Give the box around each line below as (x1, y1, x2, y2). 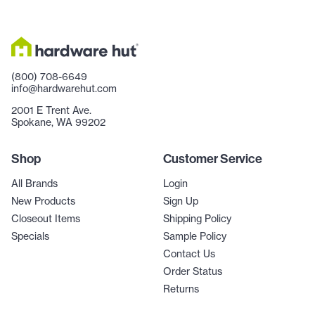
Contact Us (163, 247, 215, 260)
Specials (11, 229, 49, 243)
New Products (11, 194, 75, 207)
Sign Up (163, 194, 198, 207)
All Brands (11, 176, 58, 190)
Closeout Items (11, 212, 80, 225)
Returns (163, 282, 199, 295)
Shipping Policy (163, 212, 231, 225)
